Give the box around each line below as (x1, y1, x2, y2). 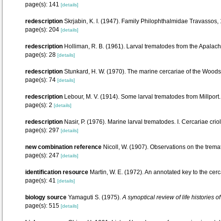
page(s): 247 (25, 152, 61, 159)
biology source (25, 194, 67, 201)
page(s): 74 (25, 76, 57, 83)
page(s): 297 (25, 127, 61, 134)
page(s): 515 (25, 202, 61, 209)
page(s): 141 (25, 1, 61, 8)
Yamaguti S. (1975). (68, 194, 122, 201)
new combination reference (25, 144, 102, 150)
